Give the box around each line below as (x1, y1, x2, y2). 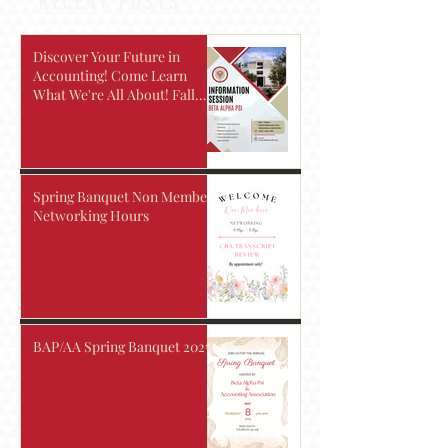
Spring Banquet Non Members (33, 186, 219, 206)
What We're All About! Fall (33, 84, 195, 104)
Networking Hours (33, 205, 149, 225)
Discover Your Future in (33, 46, 180, 66)
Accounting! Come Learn (33, 65, 187, 85)
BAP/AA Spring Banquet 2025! (33, 336, 215, 356)
